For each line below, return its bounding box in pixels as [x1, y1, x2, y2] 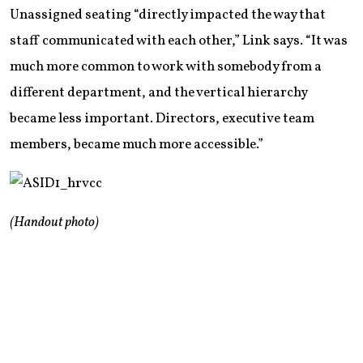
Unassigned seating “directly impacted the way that [10, 5, 326, 24]
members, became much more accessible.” [10, 135, 263, 154]
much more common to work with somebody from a [10, 57, 322, 76]
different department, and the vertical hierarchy [10, 83, 307, 102]
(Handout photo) [10, 212, 99, 232]
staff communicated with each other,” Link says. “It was [10, 31, 348, 50]
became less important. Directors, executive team [10, 109, 314, 128]
